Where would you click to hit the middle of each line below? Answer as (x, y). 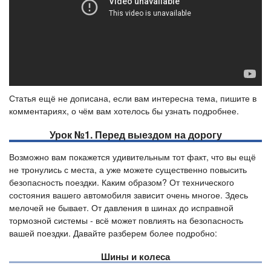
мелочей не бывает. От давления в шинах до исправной (121, 208)
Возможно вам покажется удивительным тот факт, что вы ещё (132, 157)
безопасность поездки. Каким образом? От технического (122, 182)
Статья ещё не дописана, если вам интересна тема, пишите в (133, 98)
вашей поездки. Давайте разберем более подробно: (113, 233)
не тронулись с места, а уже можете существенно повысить (128, 170)
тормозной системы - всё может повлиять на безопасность (126, 220)
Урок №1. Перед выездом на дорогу (135, 135)
